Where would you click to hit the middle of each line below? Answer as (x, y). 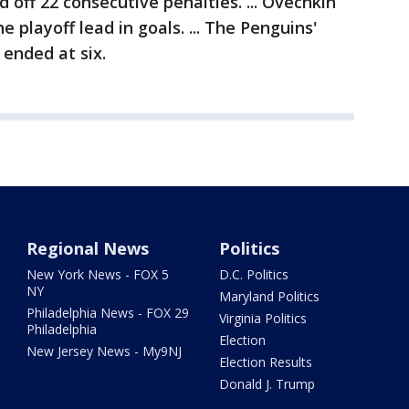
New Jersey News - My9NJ (105, 351)
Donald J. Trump (267, 384)
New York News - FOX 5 (98, 274)
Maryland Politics (269, 296)
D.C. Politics (253, 274)
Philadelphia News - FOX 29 (108, 313)
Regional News (88, 248)
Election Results (265, 362)
